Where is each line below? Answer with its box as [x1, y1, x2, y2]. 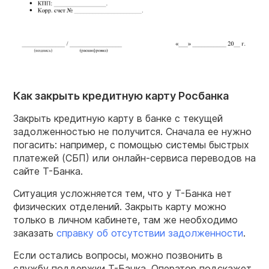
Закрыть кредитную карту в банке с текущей [13, 112, 223, 125]
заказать [13, 227, 56, 240]
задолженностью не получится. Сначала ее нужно [13, 125, 252, 138]
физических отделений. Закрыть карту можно [13, 201, 226, 213]
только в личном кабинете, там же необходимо [13, 214, 238, 226]
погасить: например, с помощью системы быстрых [13, 139, 249, 151]
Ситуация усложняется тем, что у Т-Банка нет [13, 187, 232, 200]
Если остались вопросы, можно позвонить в [13, 249, 223, 262]
